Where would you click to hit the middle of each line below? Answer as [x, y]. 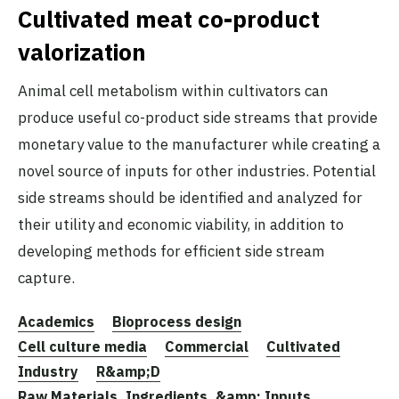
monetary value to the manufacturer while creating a [199, 144]
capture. [46, 277]
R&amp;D [128, 371]
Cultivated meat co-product [169, 18]
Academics [56, 321]
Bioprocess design [177, 321]
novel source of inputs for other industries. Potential [197, 171]
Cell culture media [82, 346]
